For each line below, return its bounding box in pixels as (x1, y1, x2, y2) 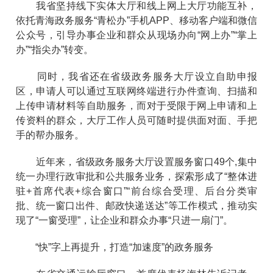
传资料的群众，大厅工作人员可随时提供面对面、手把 (16, 115, 257, 126)
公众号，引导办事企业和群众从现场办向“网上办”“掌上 (16, 29, 257, 40)
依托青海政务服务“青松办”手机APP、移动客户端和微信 (16, 15, 257, 26)
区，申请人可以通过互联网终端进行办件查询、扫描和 (16, 85, 257, 96)
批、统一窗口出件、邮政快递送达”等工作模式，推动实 (16, 200, 257, 211)
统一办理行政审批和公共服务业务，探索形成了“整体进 (16, 171, 257, 182)
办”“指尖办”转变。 (16, 44, 94, 55)
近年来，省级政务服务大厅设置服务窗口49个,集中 (16, 156, 257, 167)
